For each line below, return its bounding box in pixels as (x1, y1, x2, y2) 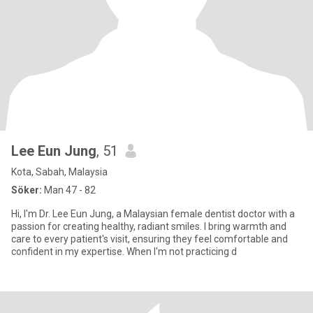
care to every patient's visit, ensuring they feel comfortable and (11, 233, 288, 245)
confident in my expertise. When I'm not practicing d (11, 246, 237, 257)
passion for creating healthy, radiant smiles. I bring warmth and (11, 221, 286, 232)
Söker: (11, 184, 42, 196)
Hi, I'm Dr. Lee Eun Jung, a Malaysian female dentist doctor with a (11, 208, 295, 219)
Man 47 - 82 (42, 184, 96, 196)
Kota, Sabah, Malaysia (11, 166, 108, 177)
